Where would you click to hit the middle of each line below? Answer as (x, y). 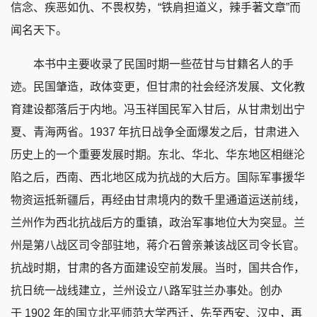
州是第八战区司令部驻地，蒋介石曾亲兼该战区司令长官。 (158, 246)
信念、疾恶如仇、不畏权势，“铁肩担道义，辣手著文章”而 (156, 8)
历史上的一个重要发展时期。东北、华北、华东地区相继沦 (158, 155)
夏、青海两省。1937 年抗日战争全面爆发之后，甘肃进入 (155, 132)
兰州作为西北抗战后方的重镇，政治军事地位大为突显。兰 (158, 223)
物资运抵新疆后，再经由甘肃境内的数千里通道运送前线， (158, 200)
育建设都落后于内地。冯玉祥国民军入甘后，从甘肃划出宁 (158, 110)
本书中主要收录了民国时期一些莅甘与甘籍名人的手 (152, 64)
